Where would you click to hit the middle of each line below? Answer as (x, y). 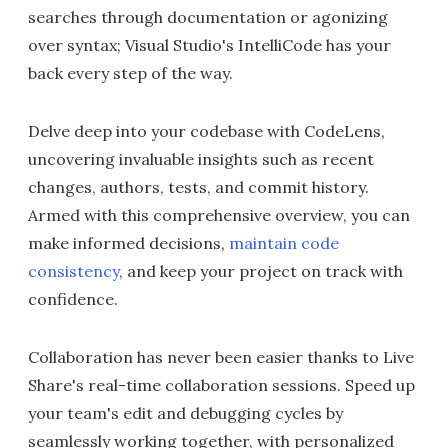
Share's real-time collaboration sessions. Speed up (221, 385)
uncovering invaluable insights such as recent (201, 159)
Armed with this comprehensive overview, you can (219, 215)
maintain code (284, 243)
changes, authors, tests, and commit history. (198, 187)
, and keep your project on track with (261, 271)
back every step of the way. (130, 73)
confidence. (73, 299)
